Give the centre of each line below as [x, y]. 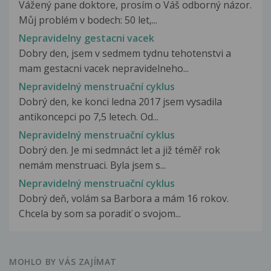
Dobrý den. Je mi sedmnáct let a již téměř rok [119, 150]
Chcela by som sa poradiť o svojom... [100, 214]
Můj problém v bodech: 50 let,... [88, 20]
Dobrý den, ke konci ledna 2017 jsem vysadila [120, 101]
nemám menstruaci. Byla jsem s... [92, 165]
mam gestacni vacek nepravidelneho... [104, 68]
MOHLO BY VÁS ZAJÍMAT [63, 262]
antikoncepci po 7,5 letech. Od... [89, 116]
